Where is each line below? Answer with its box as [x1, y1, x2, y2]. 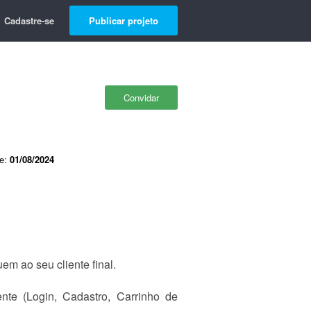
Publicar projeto [89, 14, 158, 27]
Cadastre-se [4, 14, 54, 27]
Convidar [124, 91, 159, 104]
